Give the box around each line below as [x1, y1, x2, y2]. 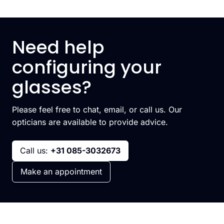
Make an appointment [20, 166, 102, 176]
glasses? [12, 74, 91, 100]
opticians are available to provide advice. [12, 117, 168, 127]
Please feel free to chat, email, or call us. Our [12, 104, 182, 114]
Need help [12, 34, 104, 60]
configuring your [12, 54, 161, 80]
